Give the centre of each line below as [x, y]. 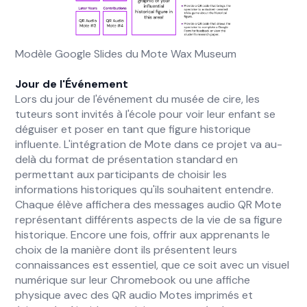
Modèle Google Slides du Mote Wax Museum [126, 54]
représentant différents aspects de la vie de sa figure [149, 220]
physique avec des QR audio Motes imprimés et [134, 295]
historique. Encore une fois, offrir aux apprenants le [143, 235]
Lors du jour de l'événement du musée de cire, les [138, 99]
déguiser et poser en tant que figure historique [133, 129]
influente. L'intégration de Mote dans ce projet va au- [149, 144]
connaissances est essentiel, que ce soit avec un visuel [152, 265]
